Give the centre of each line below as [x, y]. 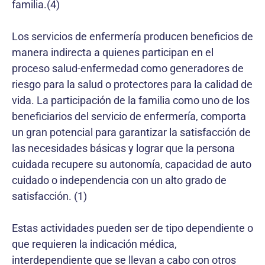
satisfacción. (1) [49, 196]
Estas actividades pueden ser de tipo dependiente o [132, 228]
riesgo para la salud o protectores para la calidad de [132, 84]
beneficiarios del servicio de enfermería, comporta [129, 116]
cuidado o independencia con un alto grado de [119, 180]
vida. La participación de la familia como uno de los [131, 100]
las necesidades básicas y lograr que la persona [123, 148]
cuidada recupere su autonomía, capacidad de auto [132, 164]
